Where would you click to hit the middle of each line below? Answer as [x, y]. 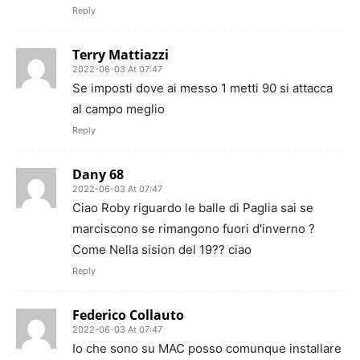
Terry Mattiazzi [121, 55]
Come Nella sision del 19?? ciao [162, 250]
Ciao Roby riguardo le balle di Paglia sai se [193, 208]
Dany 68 [98, 174]
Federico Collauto [128, 315]
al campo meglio [119, 109]
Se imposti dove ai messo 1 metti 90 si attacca [202, 88]
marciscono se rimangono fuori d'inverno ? [194, 229]
